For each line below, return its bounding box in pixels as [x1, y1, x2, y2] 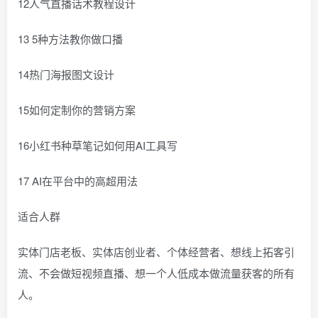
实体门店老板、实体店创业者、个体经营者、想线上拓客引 [18, 244, 295, 260]
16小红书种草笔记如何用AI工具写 [18, 138, 177, 153]
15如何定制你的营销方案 [18, 102, 136, 118]
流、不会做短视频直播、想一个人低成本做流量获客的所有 [18, 265, 295, 281]
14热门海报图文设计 [18, 67, 114, 82]
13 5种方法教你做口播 [18, 31, 123, 47]
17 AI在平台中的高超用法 [18, 173, 138, 189]
